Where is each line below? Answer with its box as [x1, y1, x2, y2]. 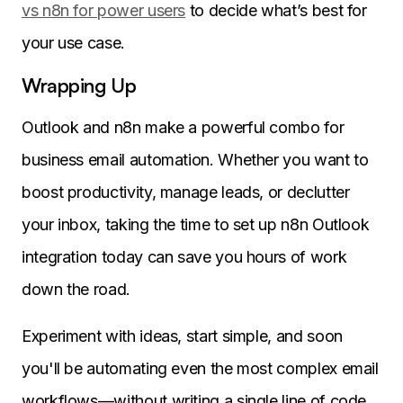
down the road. [22, 280, 130, 300]
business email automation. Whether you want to [22, 150, 369, 170]
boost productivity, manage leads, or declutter [22, 183, 350, 202]
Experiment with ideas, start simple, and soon [22, 327, 343, 346]
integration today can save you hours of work [22, 247, 347, 267]
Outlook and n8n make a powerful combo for [22, 118, 345, 138]
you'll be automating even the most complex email [22, 359, 379, 379]
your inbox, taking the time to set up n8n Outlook [22, 215, 370, 235]
